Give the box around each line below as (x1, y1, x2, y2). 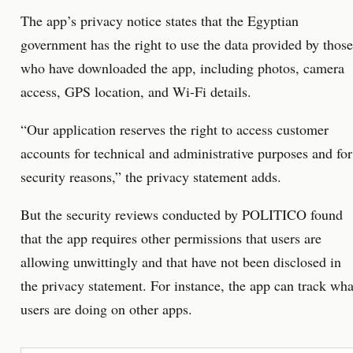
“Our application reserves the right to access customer (20, 120, 329, 139)
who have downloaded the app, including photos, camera (20, 58, 344, 78)
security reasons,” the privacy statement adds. (20, 167, 281, 187)
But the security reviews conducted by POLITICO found (20, 205, 343, 225)
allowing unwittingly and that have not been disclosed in (20, 252, 341, 272)
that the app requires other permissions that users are (20, 229, 321, 248)
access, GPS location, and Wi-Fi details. (20, 82, 251, 102)
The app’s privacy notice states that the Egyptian (20, 11, 299, 31)
